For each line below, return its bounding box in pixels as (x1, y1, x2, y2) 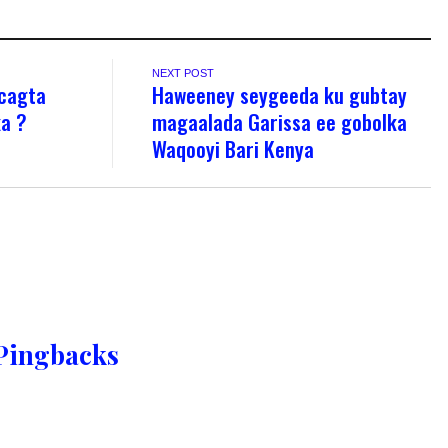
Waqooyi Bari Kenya (152, 132, 315, 164)
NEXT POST (152, 66, 215, 79)
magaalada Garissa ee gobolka (152, 105, 408, 137)
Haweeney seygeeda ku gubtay (152, 78, 408, 110)
